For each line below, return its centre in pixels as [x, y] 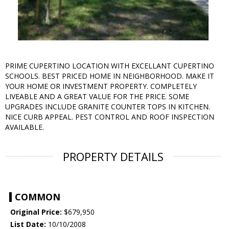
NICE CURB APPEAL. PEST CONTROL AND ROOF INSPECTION [110, 117]
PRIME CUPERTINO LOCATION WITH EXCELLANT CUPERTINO [110, 66]
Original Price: [36, 212]
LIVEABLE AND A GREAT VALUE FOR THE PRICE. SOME [97, 97]
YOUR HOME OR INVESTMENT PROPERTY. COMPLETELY [101, 86]
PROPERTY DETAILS [113, 157]
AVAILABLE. [25, 127]
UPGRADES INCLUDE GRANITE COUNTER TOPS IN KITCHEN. [108, 107]
